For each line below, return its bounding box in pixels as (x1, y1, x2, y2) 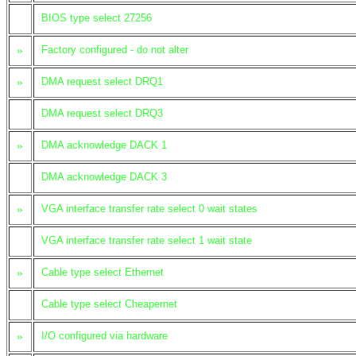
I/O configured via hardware (41, 330, 168, 342)
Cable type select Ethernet (41, 266, 164, 278)
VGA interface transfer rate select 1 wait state (41, 234, 252, 246)
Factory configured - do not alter (41, 44, 188, 56)
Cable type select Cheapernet (41, 298, 177, 310)
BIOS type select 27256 (41, 12, 152, 24)
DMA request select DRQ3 (41, 107, 163, 119)
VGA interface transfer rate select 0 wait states (41, 203, 257, 215)
